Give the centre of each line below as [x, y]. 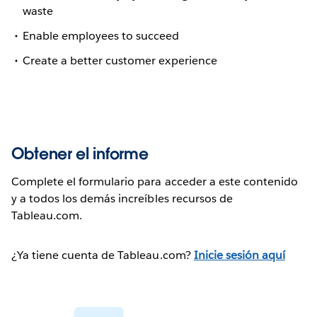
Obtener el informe [80, 154]
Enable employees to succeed [101, 36]
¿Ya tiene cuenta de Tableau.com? [103, 255]
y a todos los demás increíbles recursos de [122, 199]
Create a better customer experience [120, 61]
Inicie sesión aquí [239, 255]
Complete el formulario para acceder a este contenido [155, 182]
